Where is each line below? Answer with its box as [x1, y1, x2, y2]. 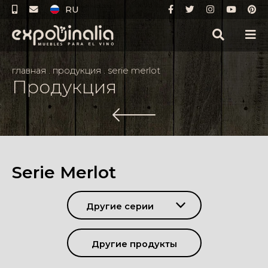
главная [12, 65, 46, 76]
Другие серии [86, 201, 154, 212]
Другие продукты [91, 239, 177, 250]
